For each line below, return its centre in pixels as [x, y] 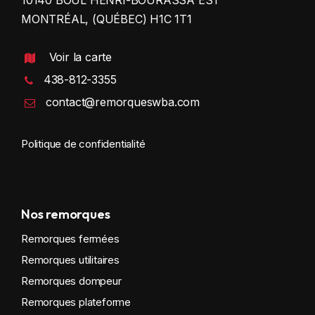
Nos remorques [66, 214]
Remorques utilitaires [70, 259]
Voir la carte [81, 57]
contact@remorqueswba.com [123, 102]
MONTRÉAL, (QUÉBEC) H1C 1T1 [107, 19]
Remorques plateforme [76, 302]
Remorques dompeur [71, 281]
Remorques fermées [70, 238]
